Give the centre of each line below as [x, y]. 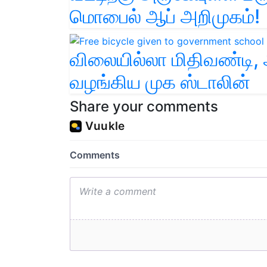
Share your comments [144, 106]
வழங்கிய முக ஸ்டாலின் [160, 82]
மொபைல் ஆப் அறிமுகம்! [165, 17]
